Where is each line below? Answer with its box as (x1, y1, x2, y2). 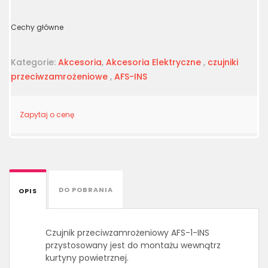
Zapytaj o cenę (20, 109, 74, 120)
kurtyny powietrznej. (45, 252, 129, 264)
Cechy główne (11, 22, 63, 32)
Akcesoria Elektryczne (106, 56, 201, 68)
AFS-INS (114, 71, 147, 83)
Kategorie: (11, 56, 58, 68)
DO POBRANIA (59, 185, 113, 194)
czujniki (208, 56, 238, 68)
